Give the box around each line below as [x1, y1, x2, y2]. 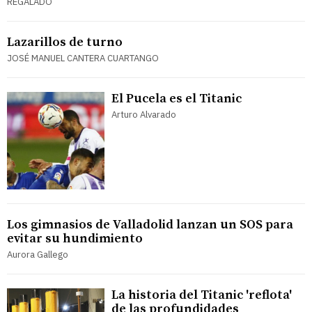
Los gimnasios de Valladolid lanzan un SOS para [7, 217, 293, 233]
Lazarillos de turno [7, 34, 123, 51]
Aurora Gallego [7, 249, 68, 261]
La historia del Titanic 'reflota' [111, 287, 292, 304]
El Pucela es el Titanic [111, 91, 242, 107]
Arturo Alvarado [111, 109, 176, 121]
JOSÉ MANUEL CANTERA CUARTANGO [7, 52, 159, 65]
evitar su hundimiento [7, 231, 143, 247]
